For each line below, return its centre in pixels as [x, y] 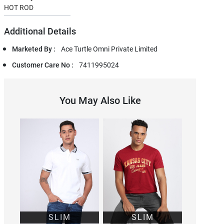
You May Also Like [100, 101]
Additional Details [40, 31]
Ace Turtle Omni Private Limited [109, 49]
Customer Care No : [43, 65]
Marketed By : [34, 49]
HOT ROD [19, 8]
